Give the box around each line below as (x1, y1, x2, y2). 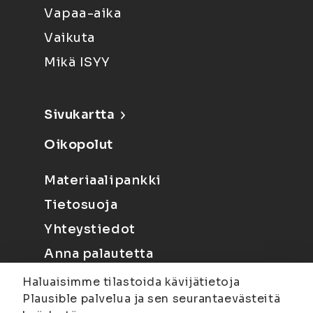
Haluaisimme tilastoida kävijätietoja (22, 275, 240, 289)
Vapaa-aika (44, 6, 122, 21)
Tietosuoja (44, 197, 118, 212)
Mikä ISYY (44, 54, 111, 70)
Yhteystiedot (44, 221, 136, 237)
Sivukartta (44, 107, 115, 122)
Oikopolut (44, 137, 114, 152)
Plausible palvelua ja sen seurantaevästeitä (22, 291, 281, 306)
